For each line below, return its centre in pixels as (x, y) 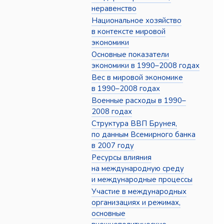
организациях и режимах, (136, 203)
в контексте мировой (129, 32)
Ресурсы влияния (122, 158)
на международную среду (138, 169)
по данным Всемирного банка (144, 135)
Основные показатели (130, 55)
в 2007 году (113, 146)
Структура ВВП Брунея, (134, 124)
